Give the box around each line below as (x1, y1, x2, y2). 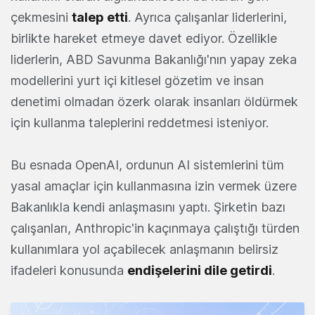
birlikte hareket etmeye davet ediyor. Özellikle (11, 31, 277, 46)
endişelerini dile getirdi (127, 263, 272, 278)
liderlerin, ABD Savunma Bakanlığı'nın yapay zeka (11, 52, 297, 67)
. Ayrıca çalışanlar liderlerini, (128, 10, 287, 25)
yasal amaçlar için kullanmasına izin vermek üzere (11, 179, 297, 194)
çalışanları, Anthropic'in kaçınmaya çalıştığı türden (11, 221, 300, 236)
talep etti (72, 10, 128, 25)
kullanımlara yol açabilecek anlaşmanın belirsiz (11, 242, 278, 257)
